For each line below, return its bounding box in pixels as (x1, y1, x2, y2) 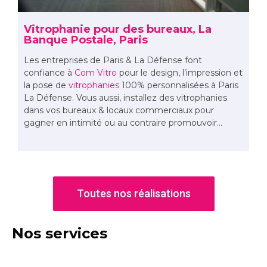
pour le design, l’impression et (117, 67, 243, 79)
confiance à (24, 67, 74, 79)
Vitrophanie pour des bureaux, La (24, 23, 212, 36)
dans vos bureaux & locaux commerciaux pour (24, 105, 214, 116)
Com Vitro (74, 67, 117, 79)
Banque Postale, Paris (24, 33, 148, 47)
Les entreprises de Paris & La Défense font (24, 55, 202, 66)
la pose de (24, 80, 69, 91)
